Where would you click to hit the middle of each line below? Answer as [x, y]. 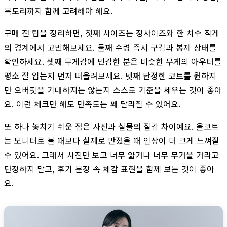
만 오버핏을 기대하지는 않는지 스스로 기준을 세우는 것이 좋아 [113, 90]
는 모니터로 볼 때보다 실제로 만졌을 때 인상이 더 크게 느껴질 [112, 141]
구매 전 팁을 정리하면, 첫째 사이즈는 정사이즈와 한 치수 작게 [112, 33]
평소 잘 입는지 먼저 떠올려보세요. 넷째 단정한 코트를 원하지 [110, 76]
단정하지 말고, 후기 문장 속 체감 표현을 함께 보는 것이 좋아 [109, 169]
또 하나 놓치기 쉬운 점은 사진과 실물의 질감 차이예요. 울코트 [111, 126]
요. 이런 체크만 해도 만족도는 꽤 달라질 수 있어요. [92, 104]
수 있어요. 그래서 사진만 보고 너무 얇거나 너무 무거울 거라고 [111, 155]
